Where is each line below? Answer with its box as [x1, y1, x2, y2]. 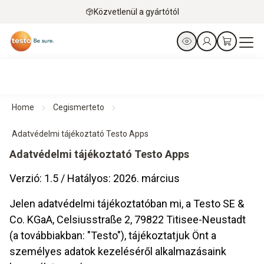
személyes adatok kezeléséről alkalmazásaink [9, 245, 226, 258]
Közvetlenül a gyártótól [93, 6, 179, 16]
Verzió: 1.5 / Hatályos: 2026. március [9, 172, 180, 184]
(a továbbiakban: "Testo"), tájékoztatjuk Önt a [9, 229, 216, 242]
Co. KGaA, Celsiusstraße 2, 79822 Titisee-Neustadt [9, 213, 246, 226]
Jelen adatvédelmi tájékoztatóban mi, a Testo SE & [9, 197, 244, 210]
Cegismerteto [53, 103, 104, 112]
